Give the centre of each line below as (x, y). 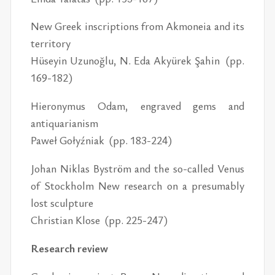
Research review (70, 248)
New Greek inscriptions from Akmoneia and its (137, 26)
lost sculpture (62, 203)
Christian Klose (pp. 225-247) (99, 220)
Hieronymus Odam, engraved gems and (137, 106)
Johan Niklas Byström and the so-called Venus (137, 168)
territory (51, 43)
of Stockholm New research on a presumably (137, 186)
